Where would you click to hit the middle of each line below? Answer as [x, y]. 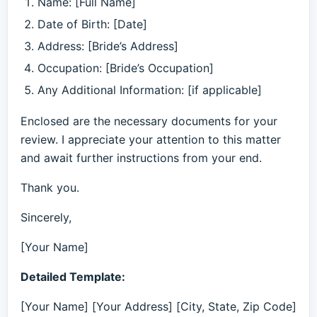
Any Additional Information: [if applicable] [150, 90]
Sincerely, [46, 217]
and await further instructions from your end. [141, 158]
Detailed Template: [73, 277]
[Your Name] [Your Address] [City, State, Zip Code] [158, 306]
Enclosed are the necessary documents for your [149, 121]
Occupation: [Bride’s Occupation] [126, 68]
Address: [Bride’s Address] [108, 46]
